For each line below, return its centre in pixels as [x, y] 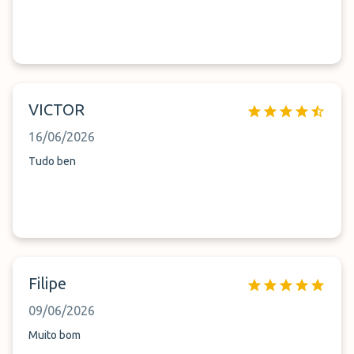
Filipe [47, 283]
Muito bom [55, 335]
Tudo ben [52, 161]
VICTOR [56, 109]
